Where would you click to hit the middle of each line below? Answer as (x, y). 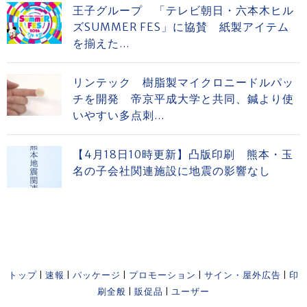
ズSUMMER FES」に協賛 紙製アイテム (181, 27)
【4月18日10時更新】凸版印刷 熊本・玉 (183, 154)
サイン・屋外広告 (243, 275)
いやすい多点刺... (119, 115)
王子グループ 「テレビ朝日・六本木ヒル (183, 10)
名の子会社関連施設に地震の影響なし (172, 171)
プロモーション (162, 275)
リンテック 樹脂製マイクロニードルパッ (183, 82)
